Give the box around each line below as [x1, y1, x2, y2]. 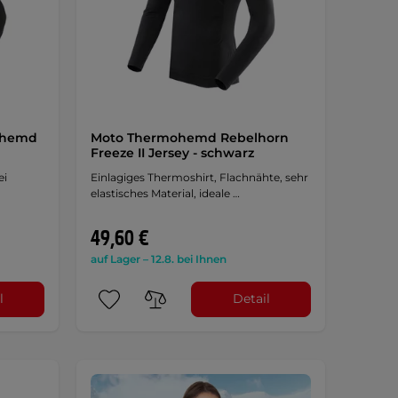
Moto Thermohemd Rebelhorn [90, 129, 289, 146]
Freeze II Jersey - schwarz [90, 144, 254, 161]
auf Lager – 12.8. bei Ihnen [90, 251, 227, 266]
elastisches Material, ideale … [90, 186, 240, 200]
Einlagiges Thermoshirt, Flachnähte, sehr [90, 170, 308, 184]
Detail [232, 291, 270, 307]
